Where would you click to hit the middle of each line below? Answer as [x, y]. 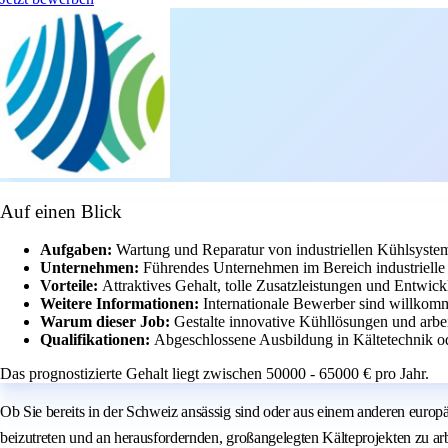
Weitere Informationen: [121, 304]
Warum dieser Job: [107, 322]
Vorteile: [71, 286]
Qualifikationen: [97, 340]
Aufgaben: [78, 250]
